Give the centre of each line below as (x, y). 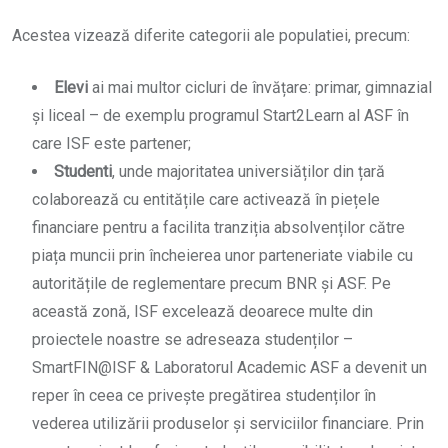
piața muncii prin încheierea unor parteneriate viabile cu (222, 256)
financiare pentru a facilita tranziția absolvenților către (218, 228)
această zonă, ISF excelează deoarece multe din (202, 312)
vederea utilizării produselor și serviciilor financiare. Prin (228, 424)
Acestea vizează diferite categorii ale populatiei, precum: (211, 36)
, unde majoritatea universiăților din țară (248, 172)
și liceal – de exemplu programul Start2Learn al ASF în (220, 116)
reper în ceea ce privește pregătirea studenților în (204, 396)
